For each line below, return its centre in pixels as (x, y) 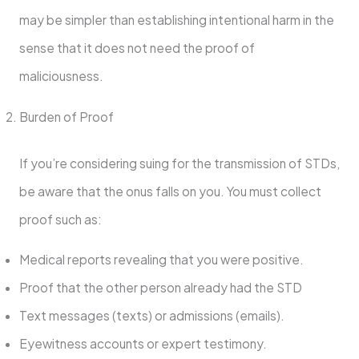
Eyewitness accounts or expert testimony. (143, 344)
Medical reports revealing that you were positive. (162, 260)
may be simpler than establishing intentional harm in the (176, 20)
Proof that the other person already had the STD (161, 288)
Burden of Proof (67, 116)
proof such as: (60, 219)
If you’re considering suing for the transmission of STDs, (179, 163)
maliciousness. (61, 76)
